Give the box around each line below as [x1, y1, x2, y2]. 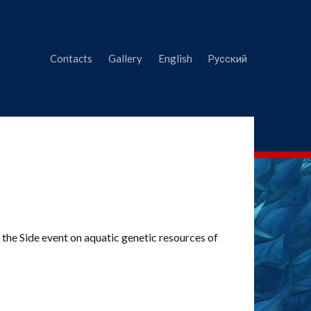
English [158, 51, 192, 65]
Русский [208, 51, 247, 65]
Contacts [50, 51, 92, 65]
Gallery [108, 51, 142, 65]
